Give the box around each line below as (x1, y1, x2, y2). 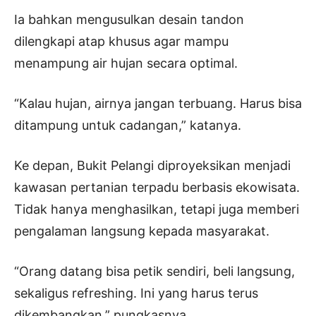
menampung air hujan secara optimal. (14, 56, 238, 71)
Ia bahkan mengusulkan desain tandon (14, 12, 244, 28)
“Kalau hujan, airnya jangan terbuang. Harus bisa (14, 96, 302, 111)
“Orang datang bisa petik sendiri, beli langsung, (14, 264, 295, 279)
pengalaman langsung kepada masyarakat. (14, 224, 269, 239)
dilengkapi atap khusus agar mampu (14, 34, 229, 49)
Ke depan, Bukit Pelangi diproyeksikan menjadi (14, 158, 291, 174)
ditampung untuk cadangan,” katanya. (14, 118, 241, 133)
